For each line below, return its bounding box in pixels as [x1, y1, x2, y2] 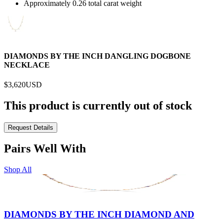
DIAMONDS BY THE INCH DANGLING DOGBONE [4, 52, 191, 61]
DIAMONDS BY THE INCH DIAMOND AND [4, 209, 194, 220]
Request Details [8, 123, 53, 131]
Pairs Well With [4, 142, 86, 155]
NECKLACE [4, 61, 50, 70]
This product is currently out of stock [4, 99, 192, 112]
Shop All [4, 165, 32, 174]
